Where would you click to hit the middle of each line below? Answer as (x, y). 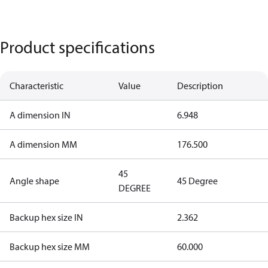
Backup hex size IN (46, 217)
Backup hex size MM (50, 246)
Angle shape (34, 181)
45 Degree (197, 181)
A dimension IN (40, 115)
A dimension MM (43, 144)
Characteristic (36, 86)
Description (200, 86)
